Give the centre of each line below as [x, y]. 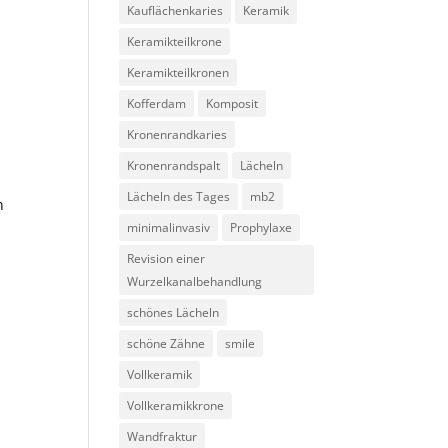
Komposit [232, 103]
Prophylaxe [261, 227]
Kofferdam [157, 103]
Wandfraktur [162, 436]
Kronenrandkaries [177, 134]
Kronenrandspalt [174, 165]
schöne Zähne [166, 343]
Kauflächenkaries [175, 10]
